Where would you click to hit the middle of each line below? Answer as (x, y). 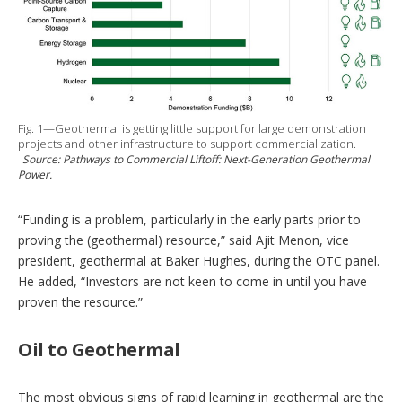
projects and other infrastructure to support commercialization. (187, 143)
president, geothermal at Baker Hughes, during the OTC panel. (199, 260)
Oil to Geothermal (99, 349)
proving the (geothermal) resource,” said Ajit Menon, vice (184, 240)
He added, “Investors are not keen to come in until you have (192, 281)
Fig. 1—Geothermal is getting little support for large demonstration (192, 128)
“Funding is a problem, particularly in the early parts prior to (189, 219)
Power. (35, 174)
